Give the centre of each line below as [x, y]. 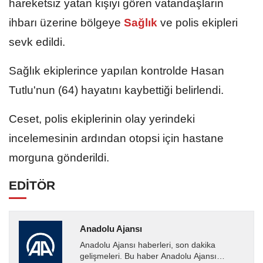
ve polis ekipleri [199, 22]
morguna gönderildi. [59, 157]
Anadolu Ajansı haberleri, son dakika [147, 245]
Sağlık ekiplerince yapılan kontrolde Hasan [117, 70]
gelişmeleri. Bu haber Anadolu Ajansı [148, 256]
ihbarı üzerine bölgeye [65, 22]
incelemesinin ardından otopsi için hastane [116, 138]
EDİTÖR [32, 185]
